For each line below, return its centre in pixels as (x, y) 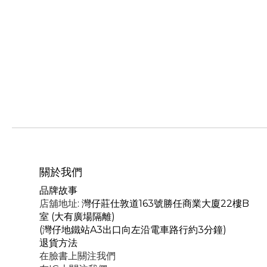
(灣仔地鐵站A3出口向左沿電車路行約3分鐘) (133, 229)
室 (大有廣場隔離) (77, 216)
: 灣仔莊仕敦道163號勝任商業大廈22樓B (163, 203)
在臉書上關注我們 (77, 256)
